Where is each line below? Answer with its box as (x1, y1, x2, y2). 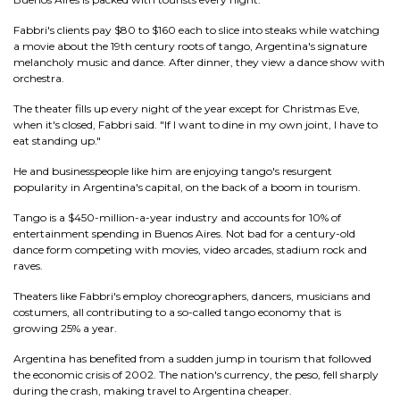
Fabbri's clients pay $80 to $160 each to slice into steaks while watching (13, 23, 379, 37)
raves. (13, 259, 43, 272)
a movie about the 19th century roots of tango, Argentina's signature (13, 39, 367, 53)
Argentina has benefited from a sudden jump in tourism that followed (13, 352, 371, 365)
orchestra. (13, 71, 64, 85)
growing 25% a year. (13, 321, 117, 335)
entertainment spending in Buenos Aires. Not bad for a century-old (13, 227, 355, 240)
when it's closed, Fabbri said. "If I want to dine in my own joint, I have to (13, 118, 378, 131)
